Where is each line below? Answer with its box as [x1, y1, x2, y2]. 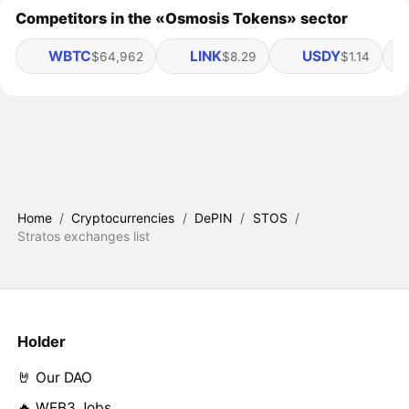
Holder [16, 332, 66, 351]
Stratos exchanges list [16, 227, 150, 244]
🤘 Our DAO [16, 368, 92, 386]
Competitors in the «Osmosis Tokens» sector [16, 8, 349, 27]
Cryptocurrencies [71, 209, 175, 225]
